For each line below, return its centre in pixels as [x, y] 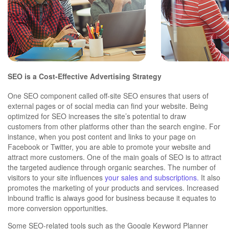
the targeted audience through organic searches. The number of [112, 167]
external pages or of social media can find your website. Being [108, 106]
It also [210, 178]
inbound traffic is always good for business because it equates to [112, 198]
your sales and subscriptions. [152, 178]
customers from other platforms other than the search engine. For [114, 127]
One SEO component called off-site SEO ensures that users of [108, 96]
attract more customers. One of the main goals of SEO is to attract [114, 157]
